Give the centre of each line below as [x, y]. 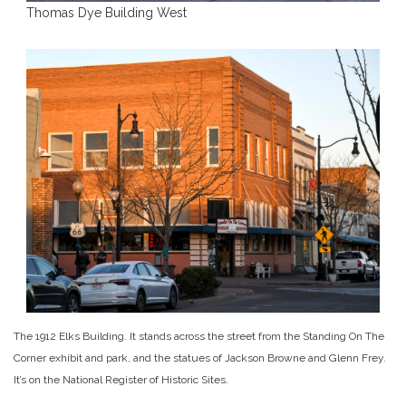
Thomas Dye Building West [106, 13]
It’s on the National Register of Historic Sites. [121, 380]
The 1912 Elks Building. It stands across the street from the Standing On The [199, 337]
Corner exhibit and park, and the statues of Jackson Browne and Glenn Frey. [200, 358]
